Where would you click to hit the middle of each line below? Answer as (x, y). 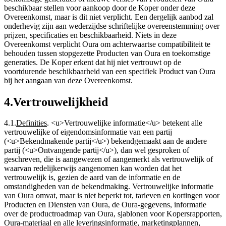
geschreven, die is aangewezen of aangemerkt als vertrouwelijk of (108, 159)
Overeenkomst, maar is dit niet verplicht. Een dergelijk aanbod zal (109, 17)
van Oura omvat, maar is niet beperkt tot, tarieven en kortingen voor (112, 196)
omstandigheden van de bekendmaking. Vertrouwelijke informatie (109, 187)
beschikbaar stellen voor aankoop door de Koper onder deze (100, 8)
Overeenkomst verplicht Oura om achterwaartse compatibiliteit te (107, 44)
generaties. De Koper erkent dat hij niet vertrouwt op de (93, 62)
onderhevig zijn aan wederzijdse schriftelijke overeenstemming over (112, 26)
